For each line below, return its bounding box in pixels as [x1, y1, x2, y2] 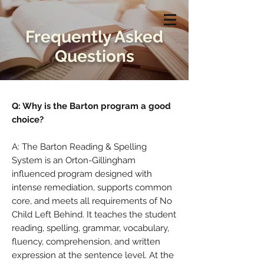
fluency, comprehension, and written [12, 236, 160, 247]
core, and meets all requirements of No [12, 196, 172, 206]
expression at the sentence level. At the [12, 250, 174, 260]
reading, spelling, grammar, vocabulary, [12, 223, 169, 233]
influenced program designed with [12, 169, 152, 179]
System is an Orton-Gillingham [12, 155, 136, 166]
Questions [54, 47, 134, 66]
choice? [12, 114, 44, 125]
